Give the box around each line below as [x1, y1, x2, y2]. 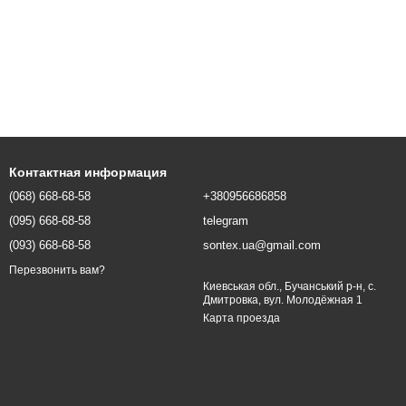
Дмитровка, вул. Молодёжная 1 [203, 294, 362, 307]
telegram [203, 214, 248, 228]
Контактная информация [9, 165, 167, 180]
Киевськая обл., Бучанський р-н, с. [203, 280, 368, 294]
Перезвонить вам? [9, 263, 105, 276]
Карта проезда [203, 312, 280, 325]
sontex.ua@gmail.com [203, 238, 321, 253]
